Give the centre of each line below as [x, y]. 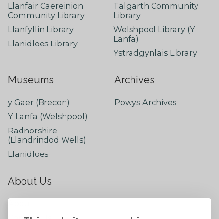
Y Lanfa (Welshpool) [47, 117]
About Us [30, 181]
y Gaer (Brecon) [39, 102]
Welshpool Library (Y [154, 30]
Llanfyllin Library [41, 30]
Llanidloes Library [43, 44]
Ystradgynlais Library [155, 53]
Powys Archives [145, 102]
